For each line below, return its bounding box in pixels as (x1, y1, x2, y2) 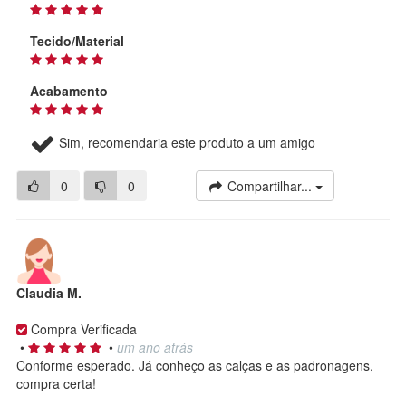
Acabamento (30, 81, 108, 100)
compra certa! (16, 373, 96, 392)
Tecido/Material (30, 31, 124, 50)
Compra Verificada (27, 319, 137, 338)
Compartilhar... (224, 176, 315, 195)
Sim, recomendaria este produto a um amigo (55, 132, 315, 151)
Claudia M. (16, 283, 82, 302)
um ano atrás (117, 337, 193, 356)
